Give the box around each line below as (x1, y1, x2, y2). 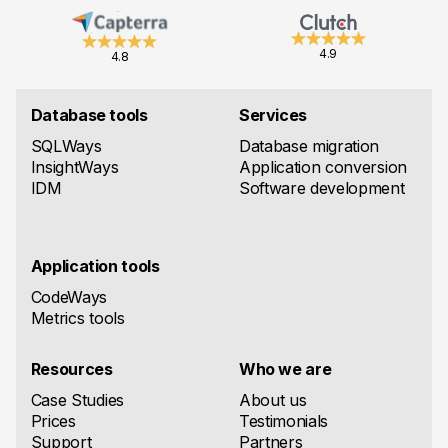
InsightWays (30, 156, 119, 177)
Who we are (238, 358, 332, 379)
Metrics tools (30, 307, 125, 328)
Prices (30, 410, 76, 431)
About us (238, 389, 307, 410)
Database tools (30, 104, 148, 125)
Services (238, 104, 308, 125)
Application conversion (238, 156, 407, 177)
